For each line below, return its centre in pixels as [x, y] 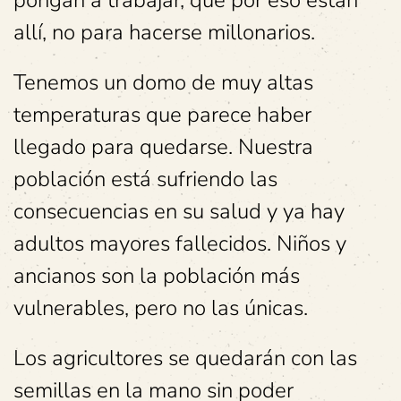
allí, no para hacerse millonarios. [164, 32]
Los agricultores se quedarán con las [185, 358]
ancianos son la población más [157, 276]
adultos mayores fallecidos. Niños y [180, 243]
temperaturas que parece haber [162, 115]
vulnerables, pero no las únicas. [161, 308]
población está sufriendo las [145, 179]
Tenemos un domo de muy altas [163, 82]
